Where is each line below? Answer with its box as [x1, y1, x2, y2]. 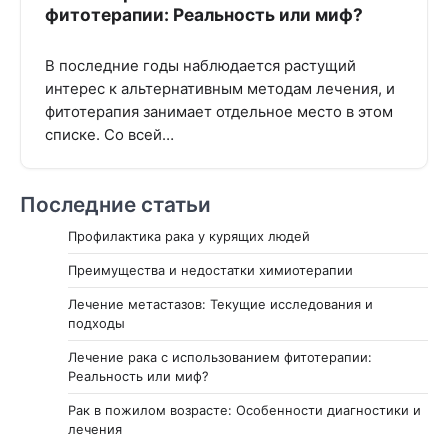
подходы [68, 314, 125, 331]
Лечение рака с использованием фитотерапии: [68, 348, 372, 365]
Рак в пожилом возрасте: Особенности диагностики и [68, 401, 421, 418]
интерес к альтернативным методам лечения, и [45, 79, 395, 98]
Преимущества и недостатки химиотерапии [68, 261, 353, 278]
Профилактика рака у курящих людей [68, 227, 310, 244]
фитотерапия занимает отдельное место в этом [45, 102, 393, 121]
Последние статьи [20, 191, 211, 217]
